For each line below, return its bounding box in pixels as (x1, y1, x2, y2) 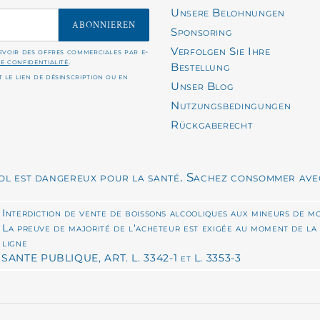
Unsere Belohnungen (171, 6, 285, 20)
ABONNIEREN (71, 19, 136, 31)
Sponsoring (171, 25, 233, 39)
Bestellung (171, 60, 231, 74)
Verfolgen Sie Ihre (171, 44, 271, 59)
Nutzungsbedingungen (171, 99, 291, 113)
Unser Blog (171, 79, 234, 94)
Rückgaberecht (171, 118, 253, 132)
